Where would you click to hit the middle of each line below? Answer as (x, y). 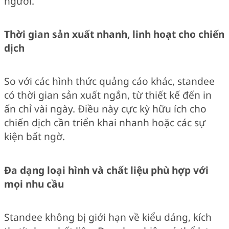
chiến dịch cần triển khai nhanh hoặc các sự (105, 123)
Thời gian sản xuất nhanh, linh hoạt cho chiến (114, 34)
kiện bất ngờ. (35, 136)
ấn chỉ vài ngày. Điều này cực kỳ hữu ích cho (105, 109)
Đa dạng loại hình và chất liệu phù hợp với (106, 170)
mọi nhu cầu (34, 184)
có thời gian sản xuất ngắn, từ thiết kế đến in (108, 95)
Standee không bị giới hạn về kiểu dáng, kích (108, 217)
